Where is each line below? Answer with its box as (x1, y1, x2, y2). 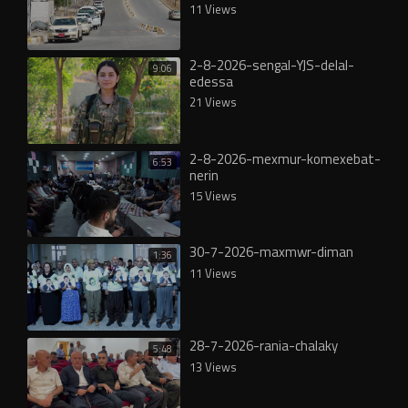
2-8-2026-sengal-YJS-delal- (189, 52, 354, 78)
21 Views (189, 91, 237, 113)
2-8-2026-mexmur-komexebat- (189, 145, 381, 172)
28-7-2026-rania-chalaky (189, 331, 338, 359)
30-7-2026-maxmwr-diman (189, 239, 353, 265)
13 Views (189, 355, 237, 378)
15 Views (189, 184, 237, 207)
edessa (189, 68, 233, 95)
